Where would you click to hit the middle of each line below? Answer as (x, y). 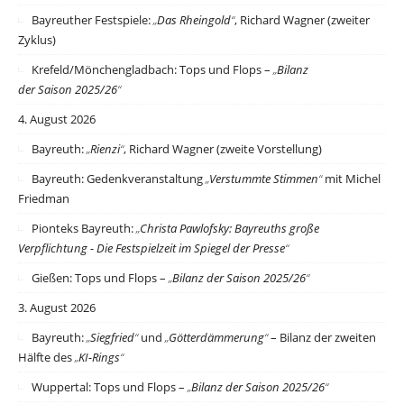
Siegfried (112, 338)
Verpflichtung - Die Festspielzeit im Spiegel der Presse (151, 248)
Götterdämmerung (216, 338)
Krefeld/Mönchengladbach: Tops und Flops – (152, 70)
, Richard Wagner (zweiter (302, 20)
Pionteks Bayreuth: (84, 229)
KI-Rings (99, 358)
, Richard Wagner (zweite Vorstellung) (223, 149)
